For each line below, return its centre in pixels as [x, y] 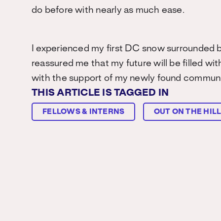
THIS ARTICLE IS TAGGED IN [100, 93]
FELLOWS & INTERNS [84, 112]
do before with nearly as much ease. [109, 10]
